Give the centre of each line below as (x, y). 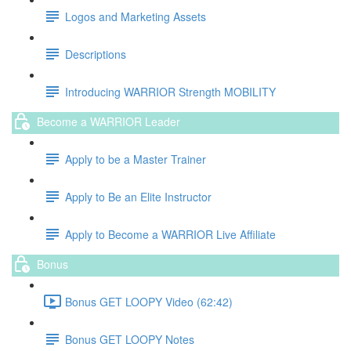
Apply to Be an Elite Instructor (138, 196)
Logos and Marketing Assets (136, 16)
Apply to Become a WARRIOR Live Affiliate (170, 234)
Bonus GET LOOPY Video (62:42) (149, 301)
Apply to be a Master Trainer (136, 159)
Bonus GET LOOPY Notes (130, 339)
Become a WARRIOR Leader (109, 121)
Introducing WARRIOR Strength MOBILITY (170, 91)
